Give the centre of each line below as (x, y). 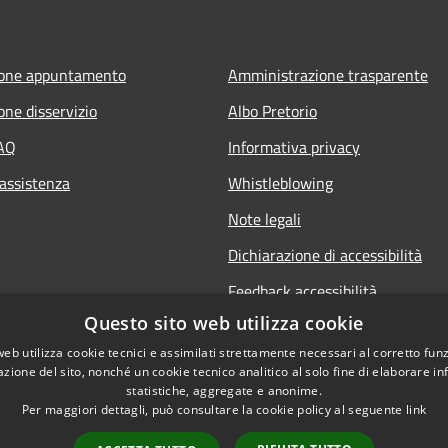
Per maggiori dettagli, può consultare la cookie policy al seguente (213, 409)
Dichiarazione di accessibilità (325, 254)
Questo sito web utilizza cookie (224, 323)
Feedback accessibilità (302, 290)
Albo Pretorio (272, 110)
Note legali (264, 218)
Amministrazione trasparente (328, 74)
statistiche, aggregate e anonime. (224, 390)
